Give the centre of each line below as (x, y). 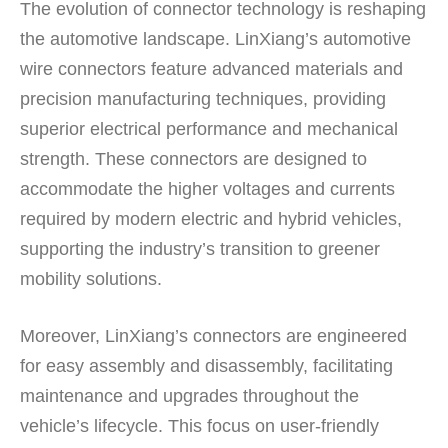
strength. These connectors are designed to (193, 158)
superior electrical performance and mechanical (209, 128)
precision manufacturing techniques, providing (203, 98)
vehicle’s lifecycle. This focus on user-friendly (199, 425)
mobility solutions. (91, 278)
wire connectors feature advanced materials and (211, 68)
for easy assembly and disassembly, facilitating (206, 365)
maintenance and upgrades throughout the (189, 395)
